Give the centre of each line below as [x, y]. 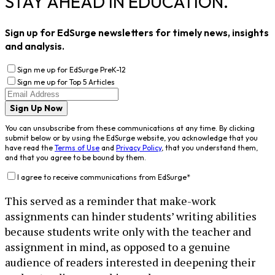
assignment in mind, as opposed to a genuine [118, 247]
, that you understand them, [210, 148]
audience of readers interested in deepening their [130, 262]
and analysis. [35, 46]
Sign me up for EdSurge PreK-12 [72, 70]
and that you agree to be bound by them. [76, 158]
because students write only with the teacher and [128, 232]
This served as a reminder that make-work [110, 201]
